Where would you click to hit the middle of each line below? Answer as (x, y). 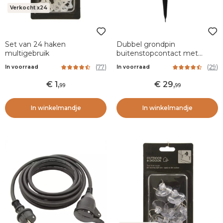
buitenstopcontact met (157, 53)
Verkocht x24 (29, 8)
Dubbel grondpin (146, 44)
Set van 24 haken (35, 44)
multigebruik (27, 53)
